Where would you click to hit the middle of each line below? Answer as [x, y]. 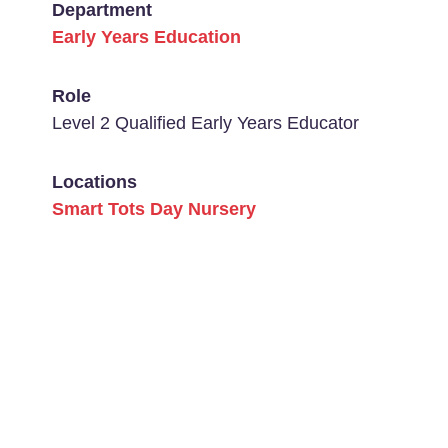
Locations [94, 182]
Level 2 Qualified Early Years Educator [205, 123]
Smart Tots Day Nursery [154, 209]
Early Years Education [146, 37]
